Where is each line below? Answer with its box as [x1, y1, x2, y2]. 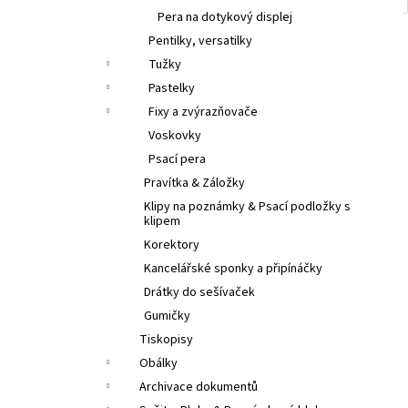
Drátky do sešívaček [144, 283, 255, 301]
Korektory [144, 236, 199, 254]
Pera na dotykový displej [158, 8, 292, 26]
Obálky [139, 354, 178, 372]
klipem [144, 212, 180, 230]
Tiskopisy [139, 331, 193, 349]
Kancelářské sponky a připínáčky [144, 260, 322, 278]
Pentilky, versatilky [148, 32, 252, 50]
